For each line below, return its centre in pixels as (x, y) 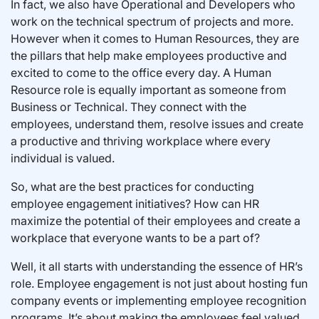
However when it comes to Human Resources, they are (155, 38)
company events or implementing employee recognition (158, 300)
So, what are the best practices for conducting (132, 186)
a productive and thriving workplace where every (141, 141)
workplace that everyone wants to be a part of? (135, 237)
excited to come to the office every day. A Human (141, 72)
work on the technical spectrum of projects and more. (152, 21)
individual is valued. (63, 158)
